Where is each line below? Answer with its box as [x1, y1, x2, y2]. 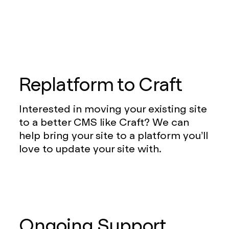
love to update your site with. [19, 142, 162, 155]
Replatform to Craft [19, 72, 182, 97]
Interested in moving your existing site [19, 102, 208, 116]
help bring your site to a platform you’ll [19, 128, 209, 142]
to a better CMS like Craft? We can [19, 115, 190, 129]
